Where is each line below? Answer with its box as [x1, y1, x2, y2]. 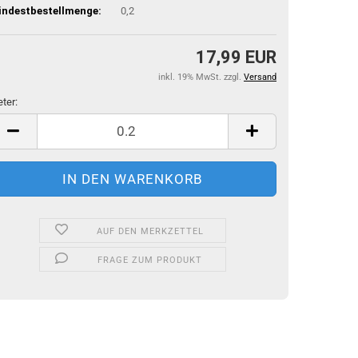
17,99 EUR [196, 46, 276, 67]
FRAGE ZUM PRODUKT [97, 254, 203, 265]
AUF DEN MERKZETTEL [96, 225, 204, 237]
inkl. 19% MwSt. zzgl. [158, 71, 244, 82]
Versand [244, 71, 276, 82]
